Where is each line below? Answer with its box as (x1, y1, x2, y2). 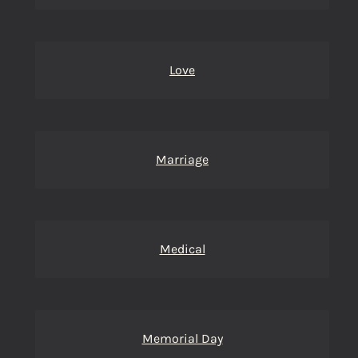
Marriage (156, 152, 209, 167)
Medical (159, 241, 205, 257)
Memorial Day (141, 331, 223, 346)
